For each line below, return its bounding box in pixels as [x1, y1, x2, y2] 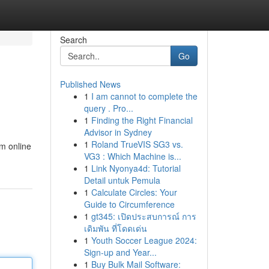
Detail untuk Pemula [83, 174, 160, 186]
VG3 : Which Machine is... [83, 150, 181, 162]
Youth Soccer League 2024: [91, 234, 197, 246]
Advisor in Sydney [83, 126, 152, 138]
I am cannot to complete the [91, 90, 198, 102]
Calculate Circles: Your [91, 186, 177, 198]
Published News [59, 78, 121, 90]
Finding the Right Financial [91, 114, 193, 126]
